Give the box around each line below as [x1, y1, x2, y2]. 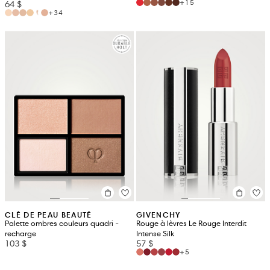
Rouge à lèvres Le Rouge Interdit [136, 219, 246, 229]
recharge [5, 229, 36, 239]
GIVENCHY [136, 210, 181, 221]
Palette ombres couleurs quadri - [5, 219, 119, 229]
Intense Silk [136, 229, 174, 239]
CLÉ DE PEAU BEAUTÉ [5, 210, 92, 221]
